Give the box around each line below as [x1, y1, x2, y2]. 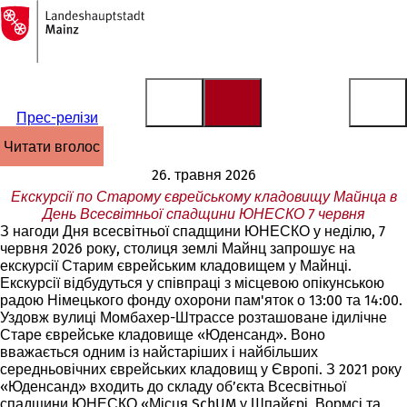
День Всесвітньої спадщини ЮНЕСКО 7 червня [42, 205, 365, 223]
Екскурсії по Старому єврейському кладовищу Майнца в [10, 188, 397, 206]
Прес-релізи [15, 109, 98, 126]
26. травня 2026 [151, 166, 256, 184]
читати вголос [14, 137, 100, 155]
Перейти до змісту [9, 22, 133, 40]
